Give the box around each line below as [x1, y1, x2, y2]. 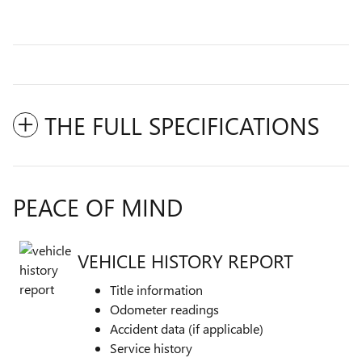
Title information [110, 281, 203, 298]
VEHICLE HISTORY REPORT [78, 247, 293, 273]
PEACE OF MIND [13, 191, 183, 223]
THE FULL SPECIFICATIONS [44, 109, 319, 141]
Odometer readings [110, 301, 219, 318]
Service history [110, 339, 192, 356]
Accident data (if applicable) [110, 320, 263, 337]
